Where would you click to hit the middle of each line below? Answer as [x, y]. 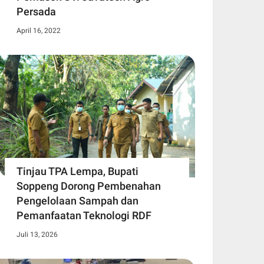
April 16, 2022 [39, 30]
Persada [36, 11]
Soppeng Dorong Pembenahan [89, 186]
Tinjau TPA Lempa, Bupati [77, 171]
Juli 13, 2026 [37, 234]
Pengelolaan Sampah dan [77, 200]
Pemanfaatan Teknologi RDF [84, 215]
